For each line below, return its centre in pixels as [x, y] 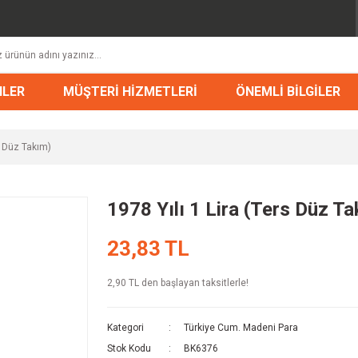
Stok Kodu [129, 348]
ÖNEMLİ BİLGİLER [288, 91]
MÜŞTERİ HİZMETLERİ [130, 91]
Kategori [125, 327]
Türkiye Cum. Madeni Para [241, 327]
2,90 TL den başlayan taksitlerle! [178, 282]
